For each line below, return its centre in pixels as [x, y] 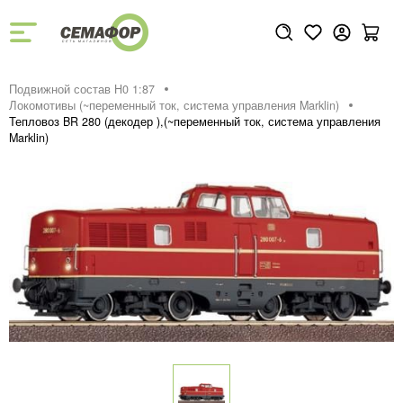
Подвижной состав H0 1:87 [82, 89]
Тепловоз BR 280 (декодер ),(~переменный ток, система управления [195, 121]
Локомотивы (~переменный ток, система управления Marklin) [174, 105]
